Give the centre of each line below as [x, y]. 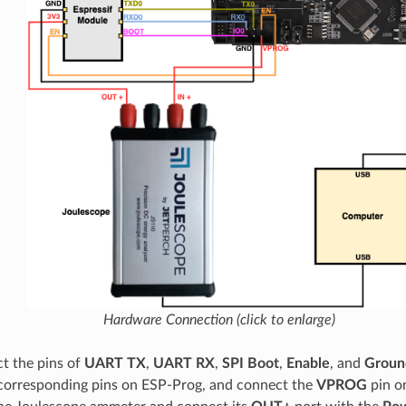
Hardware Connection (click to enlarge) [219, 319]
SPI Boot [250, 363]
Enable [308, 363]
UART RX [184, 363]
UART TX [115, 363]
